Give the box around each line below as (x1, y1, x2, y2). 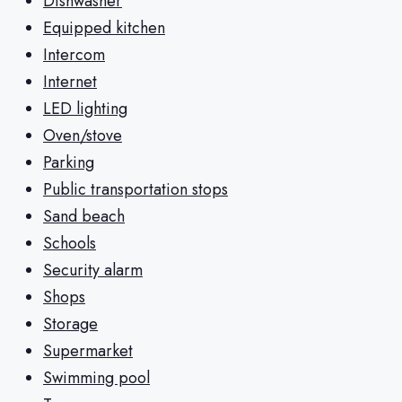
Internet (43, 70, 97, 94)
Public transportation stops (43, 178, 228, 202)
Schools (43, 232, 96, 256)
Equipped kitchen (43, 16, 165, 40)
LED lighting (43, 97, 127, 121)
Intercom (43, 43, 105, 67)
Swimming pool (43, 366, 150, 390)
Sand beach (43, 205, 125, 229)
